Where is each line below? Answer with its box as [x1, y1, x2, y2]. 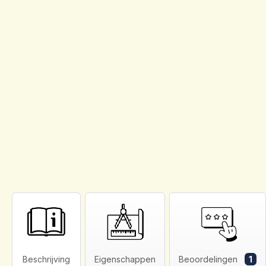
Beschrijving [23, 254, 70, 265]
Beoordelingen [179, 254, 240, 265]
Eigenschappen [94, 254, 156, 265]
